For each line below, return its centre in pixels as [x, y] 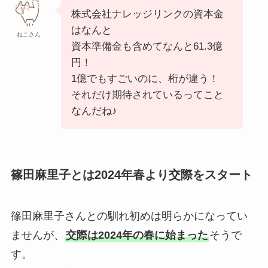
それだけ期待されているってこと [147, 95]
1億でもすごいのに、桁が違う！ [145, 78]
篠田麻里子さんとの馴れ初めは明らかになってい [129, 216]
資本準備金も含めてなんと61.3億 [147, 46]
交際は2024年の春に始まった [137, 235]
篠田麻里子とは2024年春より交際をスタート [131, 174]
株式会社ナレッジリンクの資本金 [147, 14]
